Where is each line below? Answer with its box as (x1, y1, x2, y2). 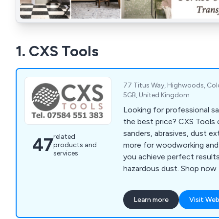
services (53, 149, 78, 158)
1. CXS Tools (16, 42, 99, 61)
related (53, 132, 75, 141)
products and (53, 141, 97, 150)
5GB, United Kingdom (123, 91, 190, 100)
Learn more (133, 196, 169, 204)
